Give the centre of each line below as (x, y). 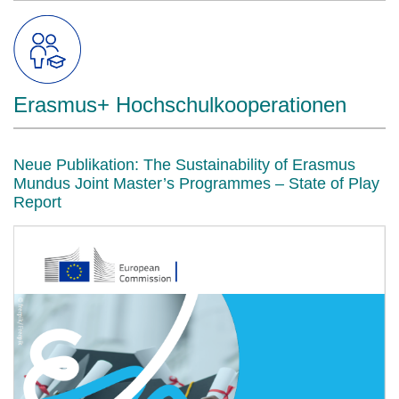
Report (37, 202)
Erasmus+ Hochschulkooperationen (180, 105)
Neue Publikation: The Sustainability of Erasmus (184, 165)
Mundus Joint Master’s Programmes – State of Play (196, 183)
